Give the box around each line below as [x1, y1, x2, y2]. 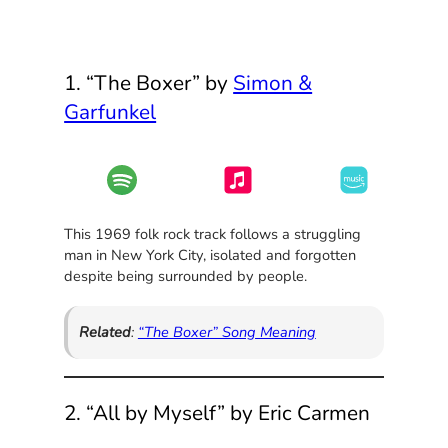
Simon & [233, 68, 313, 97]
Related [78, 321, 131, 342]
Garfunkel [64, 97, 157, 126]
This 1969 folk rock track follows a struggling [64, 223, 362, 244]
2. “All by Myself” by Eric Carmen [64, 399, 371, 428]
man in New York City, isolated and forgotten [64, 244, 357, 265]
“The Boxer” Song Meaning [137, 321, 316, 342]
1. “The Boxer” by [64, 68, 234, 97]
